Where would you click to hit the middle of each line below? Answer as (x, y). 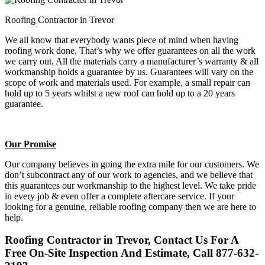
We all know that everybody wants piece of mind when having (122, 40)
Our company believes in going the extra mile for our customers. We (132, 164)
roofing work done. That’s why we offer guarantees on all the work (130, 50)
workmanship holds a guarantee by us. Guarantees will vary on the (129, 72)
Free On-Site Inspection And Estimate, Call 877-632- (132, 253)
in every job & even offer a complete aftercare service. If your (119, 196)
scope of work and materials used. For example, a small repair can (127, 82)
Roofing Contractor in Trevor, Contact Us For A (122, 240)
